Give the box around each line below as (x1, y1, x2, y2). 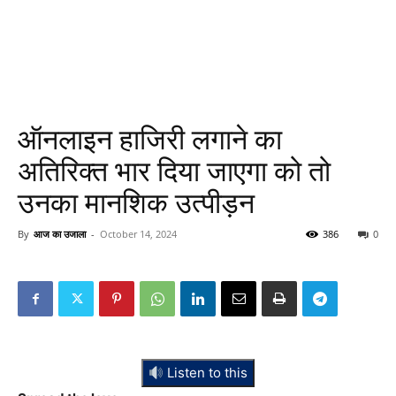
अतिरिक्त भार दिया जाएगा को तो (18, 155, 331, 188)
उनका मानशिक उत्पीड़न (18, 187, 255, 220)
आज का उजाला (34, 227, 86, 240)
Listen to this (164, 364, 248, 381)
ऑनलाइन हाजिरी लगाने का (18, 123, 282, 156)
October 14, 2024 (100, 227, 177, 240)
